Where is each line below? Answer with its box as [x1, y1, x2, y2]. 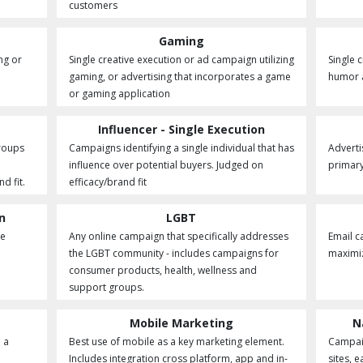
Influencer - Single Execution [97, 122, 265, 137]
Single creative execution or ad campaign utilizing [68, 53, 294, 66]
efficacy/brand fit [68, 175, 147, 189]
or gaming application [68, 87, 170, 100]
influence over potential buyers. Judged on [68, 158, 263, 172]
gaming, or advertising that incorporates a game [68, 70, 291, 83]
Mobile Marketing [129, 315, 233, 331]
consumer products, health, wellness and [68, 263, 257, 277]
